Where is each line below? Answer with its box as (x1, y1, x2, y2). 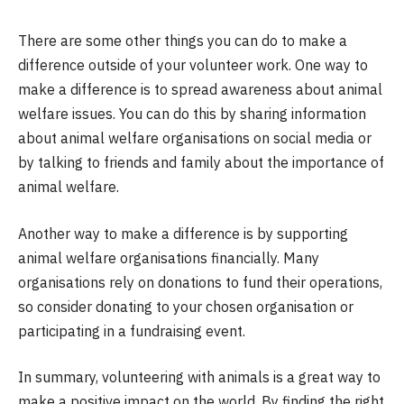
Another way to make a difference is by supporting (18, 224, 348, 243)
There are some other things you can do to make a (18, 32, 347, 50)
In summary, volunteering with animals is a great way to (18, 368, 381, 387)
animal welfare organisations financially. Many (18, 248, 319, 267)
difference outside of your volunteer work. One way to (18, 56, 368, 75)
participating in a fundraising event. (18, 321, 245, 340)
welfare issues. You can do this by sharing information (18, 105, 366, 124)
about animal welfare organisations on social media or (18, 129, 372, 148)
